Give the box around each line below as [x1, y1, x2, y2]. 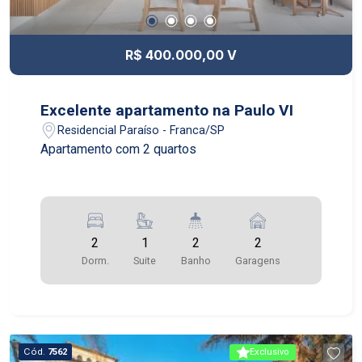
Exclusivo [249, 347, 288, 358]
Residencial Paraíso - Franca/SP [57, 123, 225, 137]
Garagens [235, 255, 281, 267]
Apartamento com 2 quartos [40, 141, 197, 157]
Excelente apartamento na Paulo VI [40, 101, 294, 120]
